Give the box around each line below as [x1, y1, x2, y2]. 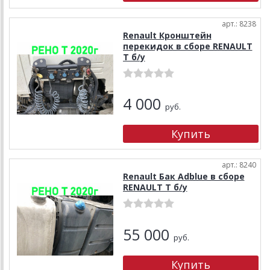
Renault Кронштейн [122, 29, 212, 41]
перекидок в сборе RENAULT [122, 40, 253, 52]
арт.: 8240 [222, 159, 256, 170]
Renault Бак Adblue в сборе [122, 170, 245, 182]
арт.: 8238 [222, 18, 256, 29]
